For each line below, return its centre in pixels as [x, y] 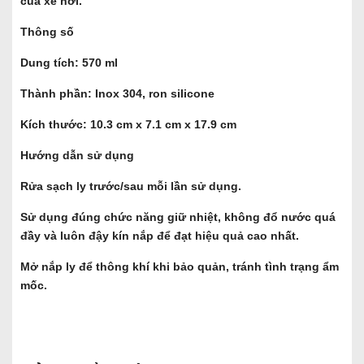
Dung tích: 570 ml [69, 63]
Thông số [47, 32]
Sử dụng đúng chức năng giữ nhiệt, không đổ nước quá [178, 217]
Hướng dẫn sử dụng [77, 156]
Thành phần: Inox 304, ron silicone [117, 94]
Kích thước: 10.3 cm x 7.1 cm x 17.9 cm [128, 125]
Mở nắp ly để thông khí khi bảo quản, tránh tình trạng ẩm [180, 267]
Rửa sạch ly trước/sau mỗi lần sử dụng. [131, 186]
